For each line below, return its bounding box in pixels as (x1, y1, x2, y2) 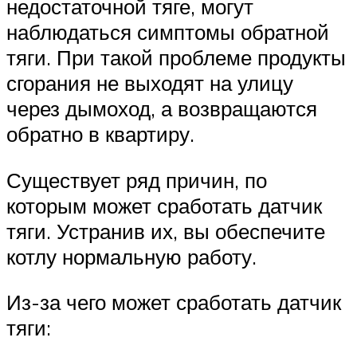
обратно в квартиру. (6, 121, 194, 147)
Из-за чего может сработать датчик (6, 289, 341, 316)
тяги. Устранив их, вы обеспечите (6, 218, 325, 244)
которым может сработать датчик (6, 192, 322, 218)
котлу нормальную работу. (6, 243, 257, 269)
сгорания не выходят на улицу (6, 70, 293, 96)
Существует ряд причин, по (6, 167, 267, 193)
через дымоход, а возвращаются (6, 96, 317, 122)
